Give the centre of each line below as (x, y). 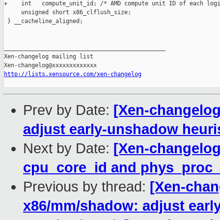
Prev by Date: (68, 110)
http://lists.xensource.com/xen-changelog (73, 74)
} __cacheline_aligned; (43, 21)
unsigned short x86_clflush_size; (68, 13)
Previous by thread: (86, 187)
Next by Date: (68, 149)
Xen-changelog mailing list (49, 57)
